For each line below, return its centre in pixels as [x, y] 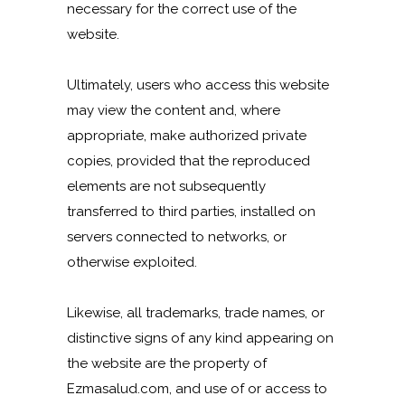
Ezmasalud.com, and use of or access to [197, 389]
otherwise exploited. [132, 262]
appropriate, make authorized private [187, 136]
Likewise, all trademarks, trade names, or [196, 313]
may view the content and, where [174, 110]
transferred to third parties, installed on [191, 212]
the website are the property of [167, 363]
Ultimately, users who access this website [198, 85]
